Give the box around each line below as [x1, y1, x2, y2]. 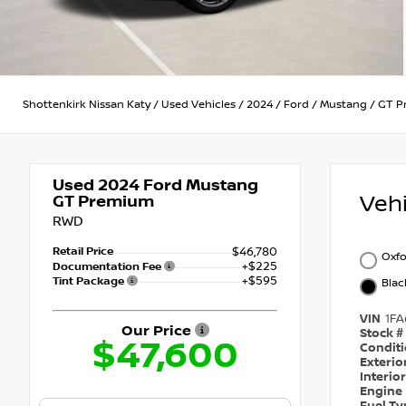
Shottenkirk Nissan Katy [23, 97, 150, 111]
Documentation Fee [53, 260, 164, 275]
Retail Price [53, 245, 113, 259]
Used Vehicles [161, 97, 236, 111]
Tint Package [53, 274, 127, 288]
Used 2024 [53, 176, 140, 196]
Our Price [121, 322, 195, 340]
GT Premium [53, 192, 154, 212]
